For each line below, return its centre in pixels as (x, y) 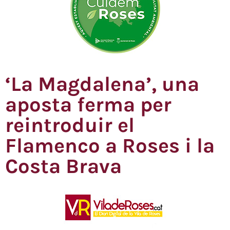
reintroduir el (70, 125)
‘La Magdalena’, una (102, 84)
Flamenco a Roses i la (110, 146)
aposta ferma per (88, 105)
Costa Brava (63, 166)
